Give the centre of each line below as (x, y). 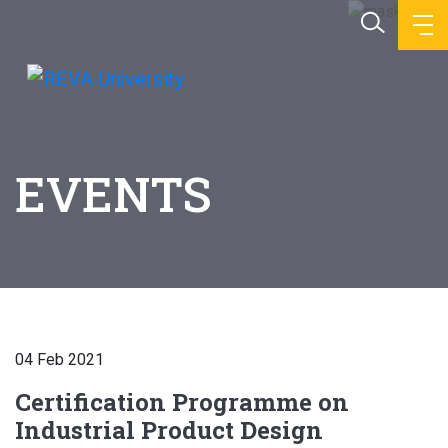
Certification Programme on (182, 402)
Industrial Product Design (169, 430)
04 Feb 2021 (59, 359)
